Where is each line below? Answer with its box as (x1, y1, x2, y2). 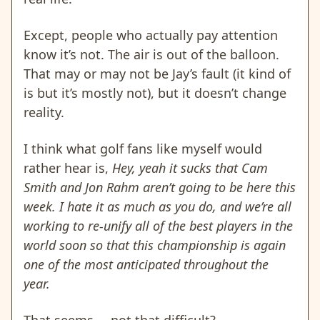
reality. (24, 104, 64, 121)
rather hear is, (24, 159, 112, 177)
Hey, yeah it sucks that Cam (112, 159, 268, 177)
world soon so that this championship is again (24, 236, 286, 254)
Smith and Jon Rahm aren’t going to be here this (24, 179, 296, 196)
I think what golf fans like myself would (24, 140, 262, 158)
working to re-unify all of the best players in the (24, 217, 293, 235)
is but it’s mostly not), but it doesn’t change (24, 84, 286, 102)
